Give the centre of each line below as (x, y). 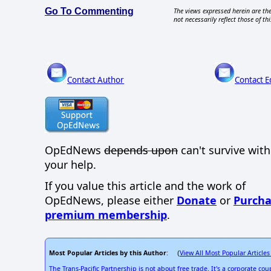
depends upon (141, 150)
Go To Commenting (89, 11)
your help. (70, 165)
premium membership (106, 214)
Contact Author (96, 80)
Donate (197, 200)
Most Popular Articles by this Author (108, 253)
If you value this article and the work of (145, 185)
